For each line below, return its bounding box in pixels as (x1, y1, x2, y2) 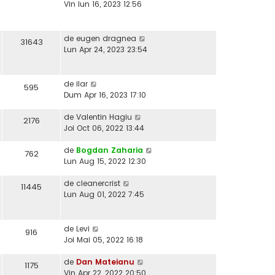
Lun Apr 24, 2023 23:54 (64, 44, 147, 55)
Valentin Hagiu (76, 112, 132, 123)
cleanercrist (76, 178, 120, 189)
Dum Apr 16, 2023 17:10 (64, 90, 146, 101)
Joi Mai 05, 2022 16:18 (64, 234, 143, 246)
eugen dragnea (76, 33, 136, 44)
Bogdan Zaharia (76, 145, 143, 156)
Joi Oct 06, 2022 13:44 (64, 123, 144, 134)
